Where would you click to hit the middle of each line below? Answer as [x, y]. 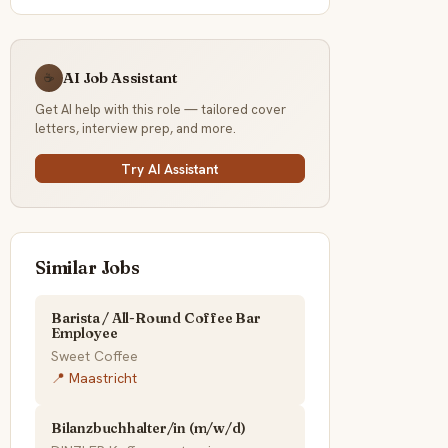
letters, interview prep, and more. [135, 129]
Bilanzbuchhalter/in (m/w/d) [148, 428]
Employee [84, 333]
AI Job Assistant [120, 78]
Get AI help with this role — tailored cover [160, 110]
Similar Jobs [87, 268]
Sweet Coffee [94, 356]
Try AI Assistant [170, 168]
